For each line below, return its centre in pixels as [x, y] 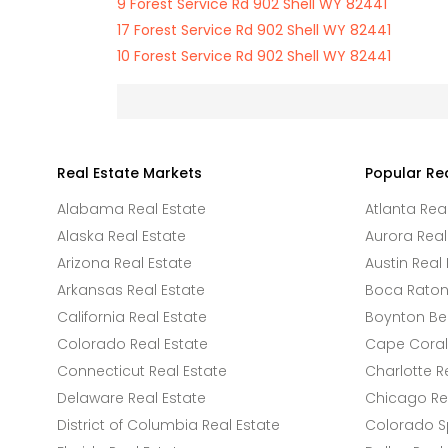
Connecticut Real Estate [142, 371]
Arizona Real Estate [124, 263]
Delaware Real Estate [131, 398]
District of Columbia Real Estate [168, 425]
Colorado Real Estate [132, 344]
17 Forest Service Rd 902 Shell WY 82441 [254, 30]
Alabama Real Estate [131, 209]
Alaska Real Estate [121, 236]
